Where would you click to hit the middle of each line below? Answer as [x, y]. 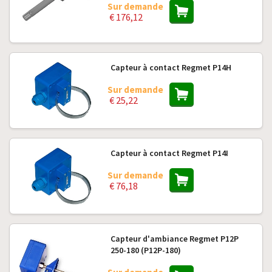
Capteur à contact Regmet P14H [171, 67]
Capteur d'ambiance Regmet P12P [174, 239]
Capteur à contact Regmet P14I [169, 153]
